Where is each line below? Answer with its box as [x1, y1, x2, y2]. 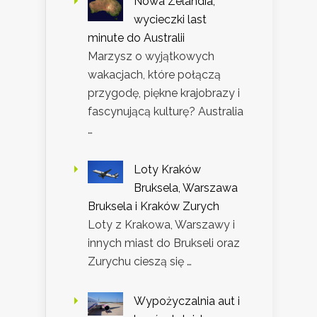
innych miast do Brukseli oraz [88, 236, 240, 250]
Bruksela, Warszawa [134, 180, 238, 195]
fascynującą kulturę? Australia [88, 104, 243, 118]
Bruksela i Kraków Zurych [88, 199, 219, 213]
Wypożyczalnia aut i [134, 294, 240, 308]
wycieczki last [134, 12, 207, 26]
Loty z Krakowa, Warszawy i [88, 217, 235, 231]
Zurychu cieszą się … [88, 254, 192, 268]
